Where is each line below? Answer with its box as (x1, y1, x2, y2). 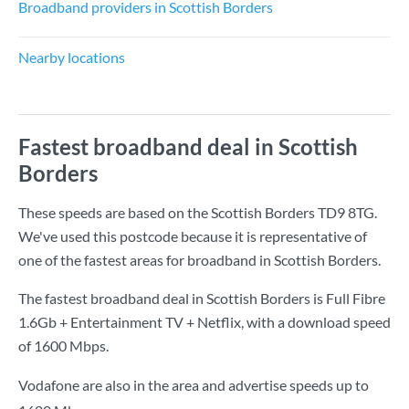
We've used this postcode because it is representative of (18, 227, 367, 245)
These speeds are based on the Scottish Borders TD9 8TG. (18, 204, 377, 221)
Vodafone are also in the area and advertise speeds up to (18, 376, 369, 393)
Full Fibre (326, 289, 385, 307)
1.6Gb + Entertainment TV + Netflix (18, 313, 241, 330)
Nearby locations (18, 48, 125, 66)
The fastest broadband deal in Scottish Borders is (18, 289, 326, 307)
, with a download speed (241, 313, 391, 330)
